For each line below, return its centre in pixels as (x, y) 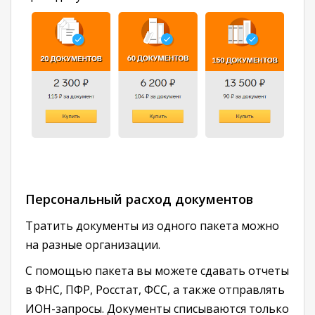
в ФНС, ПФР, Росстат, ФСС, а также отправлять (155, 290)
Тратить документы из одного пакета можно (152, 226)
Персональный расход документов (139, 199)
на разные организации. (93, 245)
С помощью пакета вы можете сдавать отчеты (157, 271)
